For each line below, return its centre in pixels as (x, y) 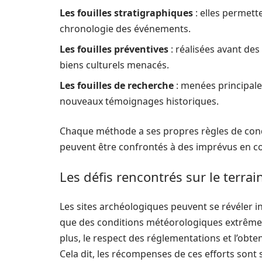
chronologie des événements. (125, 29)
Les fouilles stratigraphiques (126, 13)
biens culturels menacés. (114, 65)
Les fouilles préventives (114, 49)
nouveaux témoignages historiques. (139, 101)
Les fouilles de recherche (117, 85)
